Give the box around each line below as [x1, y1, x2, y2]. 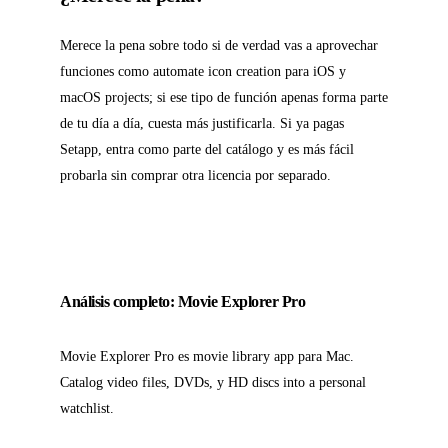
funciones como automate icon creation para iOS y [60, 63, 346, 80]
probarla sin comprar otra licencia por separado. [60, 167, 331, 184]
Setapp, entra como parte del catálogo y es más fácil [60, 141, 354, 158]
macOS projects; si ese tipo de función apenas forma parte [60, 89, 388, 106]
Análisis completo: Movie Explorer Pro [60, 293, 306, 311]
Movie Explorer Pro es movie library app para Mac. [60, 348, 354, 365]
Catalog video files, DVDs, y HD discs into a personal [60, 374, 366, 391]
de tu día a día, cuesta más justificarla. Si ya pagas [60, 115, 344, 132]
